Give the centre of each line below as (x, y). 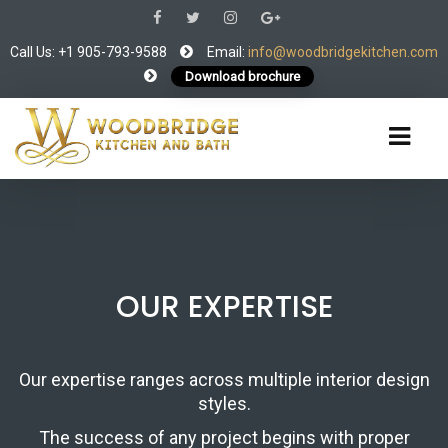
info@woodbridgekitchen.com (343, 52)
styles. (224, 403)
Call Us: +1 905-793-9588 (90, 52)
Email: (227, 52)
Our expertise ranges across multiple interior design (224, 379)
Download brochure (242, 76)
